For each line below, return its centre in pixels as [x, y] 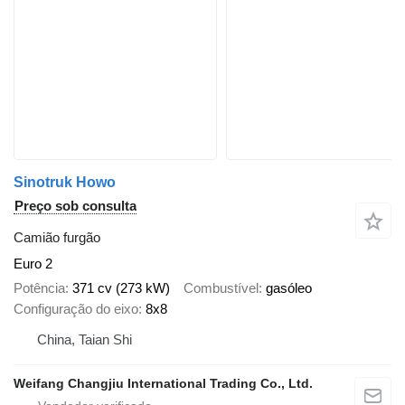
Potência [39, 287]
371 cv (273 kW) [121, 287]
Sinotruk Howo [65, 183]
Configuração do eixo [76, 308]
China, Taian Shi [85, 339]
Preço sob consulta [75, 206]
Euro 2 [33, 264]
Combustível [221, 287]
